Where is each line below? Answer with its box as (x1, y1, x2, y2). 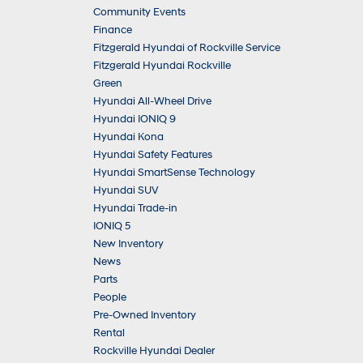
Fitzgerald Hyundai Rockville (93, 59, 231, 72)
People (93, 291, 126, 304)
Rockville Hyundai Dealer (93, 344, 215, 357)
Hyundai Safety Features (93, 148, 212, 161)
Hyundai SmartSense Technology (93, 166, 255, 179)
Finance (93, 23, 132, 36)
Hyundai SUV (93, 184, 159, 197)
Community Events (93, 6, 186, 19)
